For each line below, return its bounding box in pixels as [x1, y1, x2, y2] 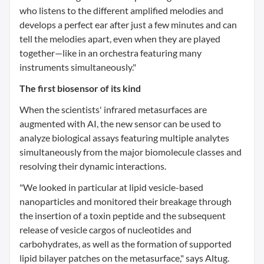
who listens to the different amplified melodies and [19, 5, 223, 16]
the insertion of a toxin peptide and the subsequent [19, 210, 226, 221]
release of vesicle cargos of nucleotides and [19, 224, 192, 235]
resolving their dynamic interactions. [19, 160, 166, 171]
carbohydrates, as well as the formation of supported [19, 238, 232, 249]
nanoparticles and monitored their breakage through [19, 196, 232, 207]
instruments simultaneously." [19, 61, 136, 72]
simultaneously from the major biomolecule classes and [19, 146, 242, 157]
